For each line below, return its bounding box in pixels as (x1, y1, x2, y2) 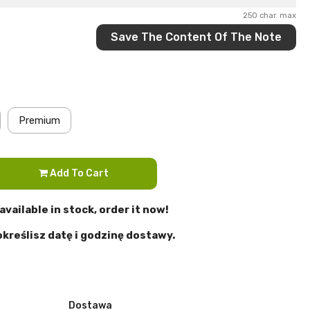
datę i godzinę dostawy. (48, 228, 176, 241)
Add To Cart (50, 167, 109, 179)
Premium (18, 114, 60, 127)
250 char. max (242, 11, 296, 20)
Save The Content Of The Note (110, 30, 282, 44)
